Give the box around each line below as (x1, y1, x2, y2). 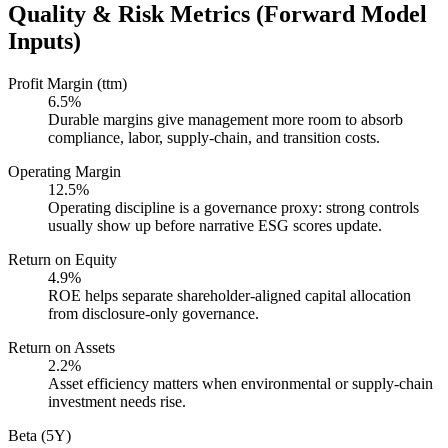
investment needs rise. (48, 392, 186, 410)
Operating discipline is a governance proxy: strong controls (48, 198, 419, 216)
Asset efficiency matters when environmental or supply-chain (48, 374, 433, 392)
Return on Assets (8, 338, 115, 356)
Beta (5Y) (8, 426, 71, 444)
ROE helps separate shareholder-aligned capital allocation (48, 286, 411, 304)
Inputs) (8, 27, 81, 54)
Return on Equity (8, 250, 117, 268)
